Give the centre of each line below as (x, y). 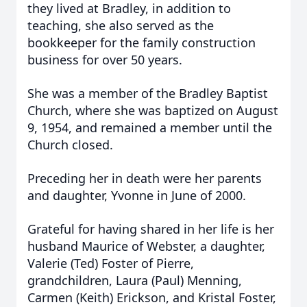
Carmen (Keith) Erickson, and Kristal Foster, (152, 297)
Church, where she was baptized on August (153, 110)
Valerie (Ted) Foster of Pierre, (111, 263)
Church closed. (70, 145)
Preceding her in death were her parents (145, 178)
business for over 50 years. (105, 60)
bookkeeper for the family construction (142, 42)
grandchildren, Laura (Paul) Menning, (135, 280)
